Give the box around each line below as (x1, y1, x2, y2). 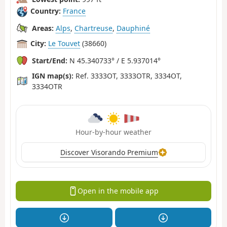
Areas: (32, 23, 54, 33)
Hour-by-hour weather (75, 127, 152, 137)
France (63, 6, 86, 16)
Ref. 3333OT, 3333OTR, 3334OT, (73, 70, 182, 81)
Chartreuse (74, 23, 112, 33)
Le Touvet (48, 39, 80, 49)
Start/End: (32, 55, 67, 65)
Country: (30, 6, 61, 16)
